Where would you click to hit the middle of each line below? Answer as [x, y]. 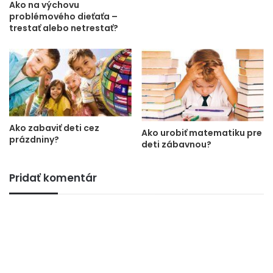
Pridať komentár [53, 178]
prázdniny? [34, 139]
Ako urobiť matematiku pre [202, 133]
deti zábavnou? [176, 144]
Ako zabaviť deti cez [54, 128]
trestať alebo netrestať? [64, 28]
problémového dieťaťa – [63, 16]
